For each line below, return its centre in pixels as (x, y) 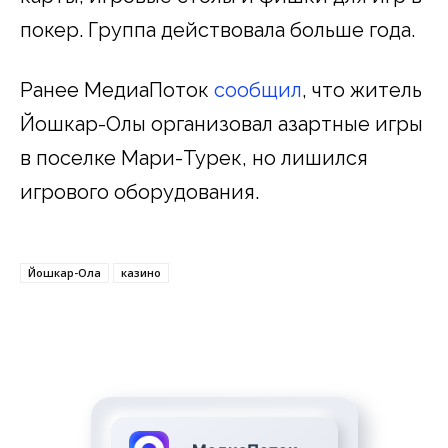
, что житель (362, 89)
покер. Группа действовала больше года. (217, 29)
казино (141, 272)
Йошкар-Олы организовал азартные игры (221, 123)
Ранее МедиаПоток (117, 89)
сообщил (258, 89)
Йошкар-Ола (64, 272)
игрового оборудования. (139, 191)
